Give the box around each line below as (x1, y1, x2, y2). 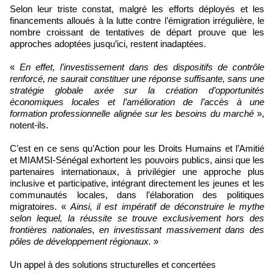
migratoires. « (10, 201, 71, 212)
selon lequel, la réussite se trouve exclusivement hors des (10, 212, 264, 223)
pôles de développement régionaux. (10, 235, 151, 246)
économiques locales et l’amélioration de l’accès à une (10, 96, 264, 107)
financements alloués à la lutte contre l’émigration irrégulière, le (10, 15, 264, 26)
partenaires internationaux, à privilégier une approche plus (10, 166, 264, 177)
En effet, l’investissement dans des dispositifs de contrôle (20, 61, 264, 72)
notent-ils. (10, 119, 48, 130)
